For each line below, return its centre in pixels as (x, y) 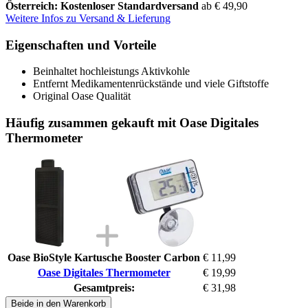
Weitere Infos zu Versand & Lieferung (88, 18)
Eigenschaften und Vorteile (81, 45)
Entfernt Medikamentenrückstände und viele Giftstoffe (151, 84)
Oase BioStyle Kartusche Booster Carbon (104, 257)
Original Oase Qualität (82, 96)
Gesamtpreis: (104, 287)
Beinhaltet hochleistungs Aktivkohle (111, 71)
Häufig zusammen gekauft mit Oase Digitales (132, 122)
